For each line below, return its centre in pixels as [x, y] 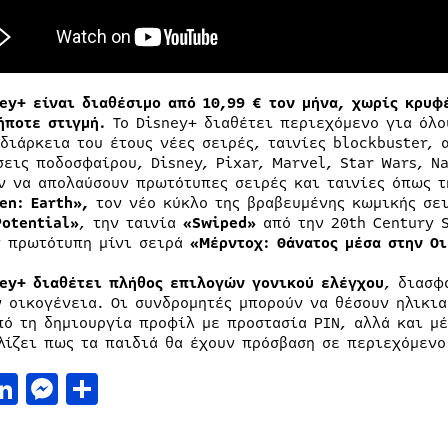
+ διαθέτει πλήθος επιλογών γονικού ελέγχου [200, 283]
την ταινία [137, 223]
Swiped [219, 223]
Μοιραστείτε [194, 389]
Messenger [137, 389]
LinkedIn [86, 389]
